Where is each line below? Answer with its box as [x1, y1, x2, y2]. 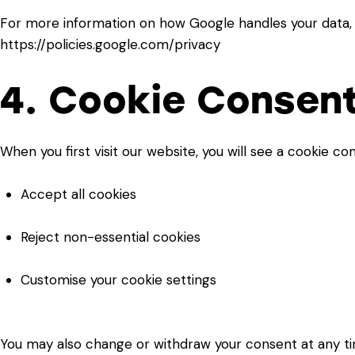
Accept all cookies [20, 185, 136, 204]
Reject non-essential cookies [20, 228, 200, 246]
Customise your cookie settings [20, 271, 216, 289]
